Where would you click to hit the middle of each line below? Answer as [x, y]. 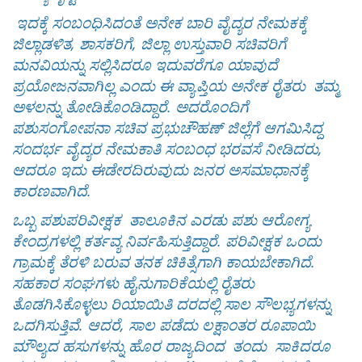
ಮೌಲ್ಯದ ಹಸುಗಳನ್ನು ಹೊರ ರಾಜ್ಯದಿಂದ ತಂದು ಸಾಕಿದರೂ [171, 345]
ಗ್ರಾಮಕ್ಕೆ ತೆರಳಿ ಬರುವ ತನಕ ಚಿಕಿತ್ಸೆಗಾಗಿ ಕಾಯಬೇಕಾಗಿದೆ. [164, 261]
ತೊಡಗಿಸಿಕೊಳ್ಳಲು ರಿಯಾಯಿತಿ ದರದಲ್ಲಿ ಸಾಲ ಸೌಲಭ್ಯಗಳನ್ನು [172, 303]
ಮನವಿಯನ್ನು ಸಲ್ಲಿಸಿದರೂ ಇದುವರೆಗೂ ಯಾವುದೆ [145, 64]
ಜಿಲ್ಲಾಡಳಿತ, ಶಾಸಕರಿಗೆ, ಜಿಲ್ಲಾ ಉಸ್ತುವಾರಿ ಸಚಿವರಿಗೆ [149, 43]
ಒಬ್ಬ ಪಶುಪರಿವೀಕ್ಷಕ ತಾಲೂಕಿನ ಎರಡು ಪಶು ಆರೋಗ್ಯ [161, 219]
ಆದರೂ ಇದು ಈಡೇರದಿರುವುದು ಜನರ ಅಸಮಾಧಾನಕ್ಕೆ [160, 169]
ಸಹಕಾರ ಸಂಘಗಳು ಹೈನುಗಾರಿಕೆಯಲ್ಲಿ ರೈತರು [133, 282]
